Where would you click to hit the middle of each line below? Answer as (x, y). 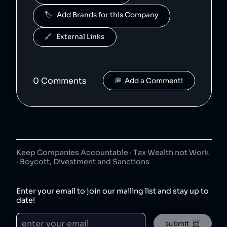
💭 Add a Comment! (149, 81)
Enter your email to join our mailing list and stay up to (112, 191)
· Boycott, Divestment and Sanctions (83, 162)
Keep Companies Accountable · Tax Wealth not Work (112, 153)
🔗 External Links (75, 37)
